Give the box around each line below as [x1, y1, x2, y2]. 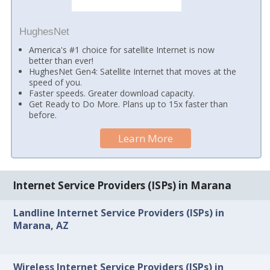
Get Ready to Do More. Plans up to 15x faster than [29, 98, 228, 110]
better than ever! [29, 54, 94, 66]
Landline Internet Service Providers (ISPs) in [13, 206, 225, 220]
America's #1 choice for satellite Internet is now [29, 43, 215, 55]
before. [29, 108, 57, 121]
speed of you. [29, 76, 83, 88]
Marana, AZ [13, 219, 69, 233]
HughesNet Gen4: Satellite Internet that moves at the [29, 65, 237, 77]
